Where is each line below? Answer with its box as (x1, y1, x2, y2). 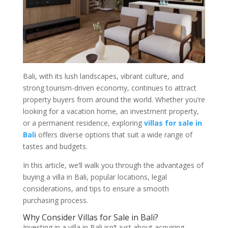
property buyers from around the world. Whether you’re (22, 95, 205, 104)
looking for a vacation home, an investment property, (22, 106, 199, 116)
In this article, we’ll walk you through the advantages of (22, 160, 204, 170)
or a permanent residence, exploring (22, 118, 144, 128)
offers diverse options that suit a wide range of (36, 130, 192, 139)
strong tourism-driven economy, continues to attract (22, 83, 196, 93)
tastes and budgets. (22, 141, 88, 151)
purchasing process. (22, 195, 88, 205)
